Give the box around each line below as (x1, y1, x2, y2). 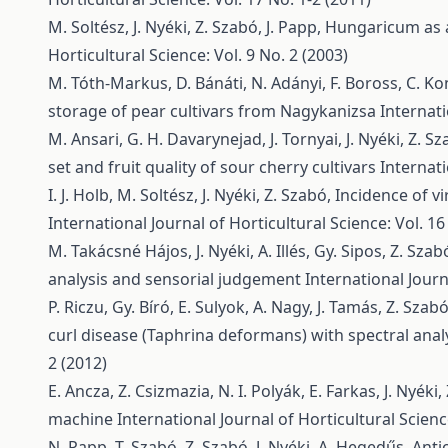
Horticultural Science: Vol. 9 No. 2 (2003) (48, 44, 348, 66)
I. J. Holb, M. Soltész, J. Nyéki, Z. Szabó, (48, 184, 335, 206)
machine (48, 408, 117, 430)
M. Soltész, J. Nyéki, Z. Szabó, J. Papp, (48, 16, 325, 38)
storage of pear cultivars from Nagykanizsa (48, 100, 380, 122)
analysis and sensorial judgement (48, 268, 305, 290)
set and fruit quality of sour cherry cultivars (48, 156, 380, 178)
